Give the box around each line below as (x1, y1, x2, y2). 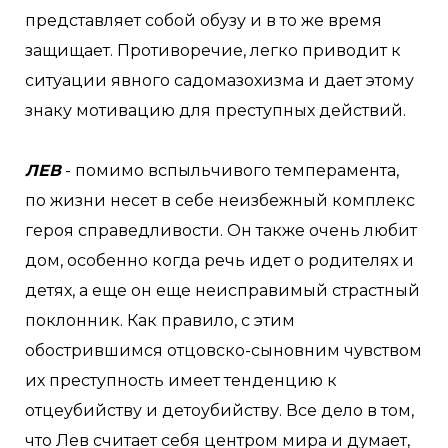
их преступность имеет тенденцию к (25, 371, 337, 390)
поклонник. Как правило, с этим (25, 311, 295, 330)
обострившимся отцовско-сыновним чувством (25, 341, 422, 360)
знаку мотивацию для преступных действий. (25, 101, 406, 120)
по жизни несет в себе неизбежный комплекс (25, 191, 415, 210)
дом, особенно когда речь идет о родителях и (25, 251, 414, 270)
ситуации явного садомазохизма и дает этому (25, 71, 414, 90)
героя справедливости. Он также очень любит (25, 221, 417, 240)
